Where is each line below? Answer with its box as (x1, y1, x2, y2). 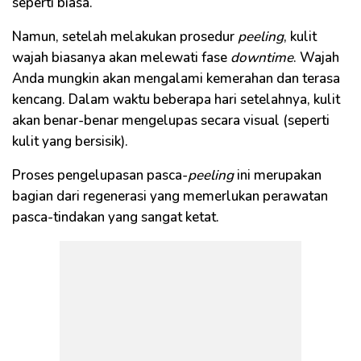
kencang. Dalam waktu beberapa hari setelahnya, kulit (12, 90, 340, 110)
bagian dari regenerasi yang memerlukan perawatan (12, 187, 328, 206)
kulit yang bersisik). (12, 132, 128, 151)
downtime (230, 48, 293, 68)
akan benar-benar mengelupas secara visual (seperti (12, 111, 330, 131)
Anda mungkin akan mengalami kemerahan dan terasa (12, 69, 340, 89)
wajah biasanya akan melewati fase (12, 48, 230, 68)
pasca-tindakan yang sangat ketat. (12, 208, 219, 227)
